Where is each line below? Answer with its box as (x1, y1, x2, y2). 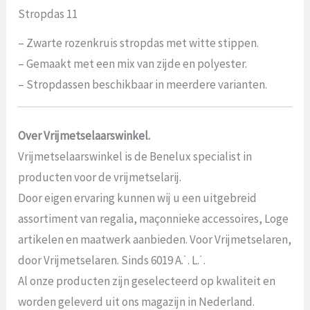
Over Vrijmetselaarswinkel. (18, 127, 151, 143)
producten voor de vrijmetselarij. (18, 169, 182, 185)
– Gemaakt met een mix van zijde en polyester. (18, 56, 248, 72)
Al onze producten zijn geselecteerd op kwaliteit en (18, 273, 276, 289)
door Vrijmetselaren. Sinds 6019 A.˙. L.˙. (18, 252, 206, 268)
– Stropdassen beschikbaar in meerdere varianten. (18, 77, 268, 93)
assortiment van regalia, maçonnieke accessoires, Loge (18, 210, 289, 226)
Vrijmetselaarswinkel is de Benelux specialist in (18, 148, 253, 164)
